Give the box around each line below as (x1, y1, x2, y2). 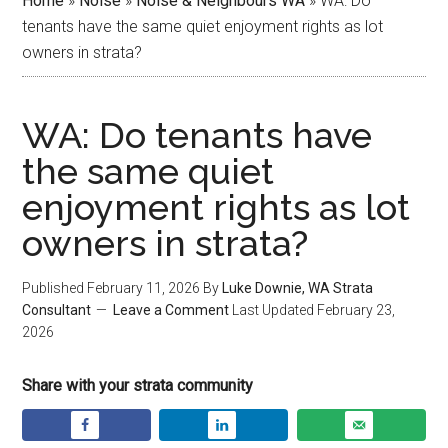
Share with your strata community (22, 375, 254, 395)
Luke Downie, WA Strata (222, 279, 374, 296)
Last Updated (229, 301, 318, 318)
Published (22, 279, 88, 296)
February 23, (317, 301, 396, 318)
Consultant (22, 301, 92, 318)
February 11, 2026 (87, 279, 201, 296)
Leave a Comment (113, 301, 230, 318)
